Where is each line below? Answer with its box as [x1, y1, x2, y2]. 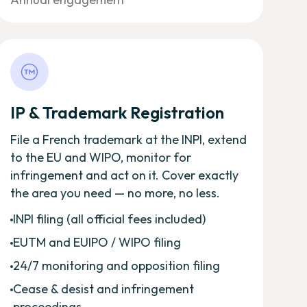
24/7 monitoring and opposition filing [12, 257, 220, 273]
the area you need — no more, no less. [10, 184, 220, 201]
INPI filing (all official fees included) [12, 210, 206, 227]
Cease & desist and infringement [12, 280, 194, 297]
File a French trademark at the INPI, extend [10, 131, 247, 147]
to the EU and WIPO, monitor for [10, 149, 191, 165]
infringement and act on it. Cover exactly [10, 167, 238, 183]
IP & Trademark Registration [10, 101, 224, 123]
